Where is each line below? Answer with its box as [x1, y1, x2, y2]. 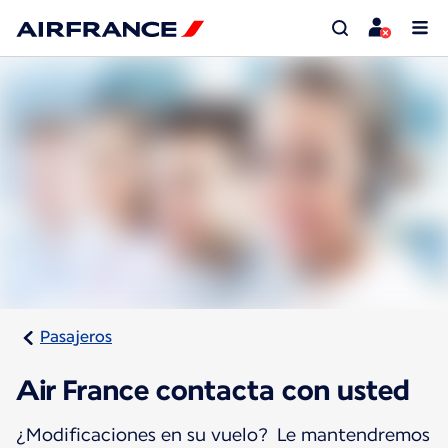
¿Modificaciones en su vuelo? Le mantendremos [16, 424, 430, 446]
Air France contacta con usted [16, 373, 410, 408]
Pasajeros [40, 327, 112, 347]
